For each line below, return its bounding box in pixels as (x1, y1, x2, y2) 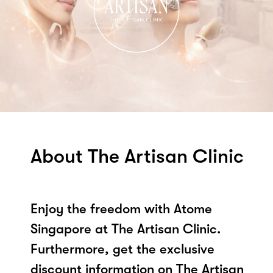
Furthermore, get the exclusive (30, 241, 214, 257)
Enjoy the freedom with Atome (30, 200, 212, 216)
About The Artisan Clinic (30, 144, 244, 168)
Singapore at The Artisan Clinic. (30, 221, 221, 236)
